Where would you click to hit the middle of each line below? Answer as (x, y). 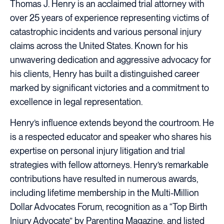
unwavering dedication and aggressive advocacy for (110, 60)
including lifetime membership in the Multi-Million (104, 192)
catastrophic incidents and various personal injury (106, 32)
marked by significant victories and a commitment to (109, 88)
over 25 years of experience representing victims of (109, 18)
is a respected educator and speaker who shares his (111, 136)
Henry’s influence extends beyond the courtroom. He (112, 122)
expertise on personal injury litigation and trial (97, 150)
